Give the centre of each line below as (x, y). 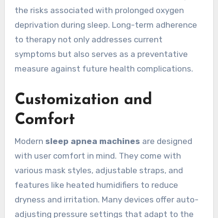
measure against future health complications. (104, 69)
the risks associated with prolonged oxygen (99, 10)
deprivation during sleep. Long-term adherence (106, 25)
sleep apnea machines (92, 141)
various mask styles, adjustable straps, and (99, 170)
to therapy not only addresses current (88, 40)
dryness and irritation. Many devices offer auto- (106, 199)
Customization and (83, 100)
